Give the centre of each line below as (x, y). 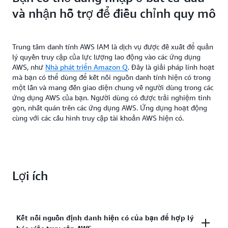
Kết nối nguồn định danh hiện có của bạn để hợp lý (105, 218)
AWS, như (29, 67)
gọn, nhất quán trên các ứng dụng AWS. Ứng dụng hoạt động (110, 108)
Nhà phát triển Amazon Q (87, 67)
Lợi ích (30, 176)
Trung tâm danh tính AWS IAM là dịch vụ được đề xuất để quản (113, 47)
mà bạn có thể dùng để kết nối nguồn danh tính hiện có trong (111, 77)
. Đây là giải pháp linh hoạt (171, 67)
